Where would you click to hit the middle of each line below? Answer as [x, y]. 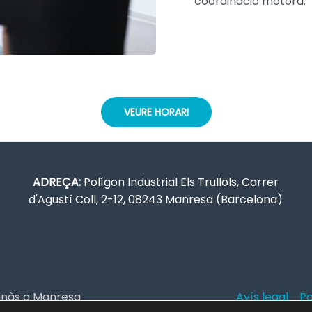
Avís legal [262, 297]
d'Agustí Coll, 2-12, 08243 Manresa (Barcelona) [156, 200]
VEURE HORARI [156, 112]
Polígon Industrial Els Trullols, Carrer [180, 182]
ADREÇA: [57, 182]
